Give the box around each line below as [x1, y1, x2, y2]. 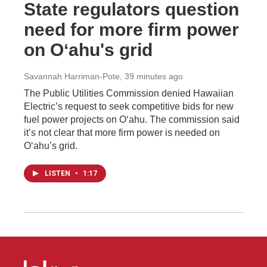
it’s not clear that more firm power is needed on [24, 127, 220, 138]
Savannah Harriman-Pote [24, 71, 120, 81]
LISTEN [45, 169, 72, 178]
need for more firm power [24, 19, 239, 39]
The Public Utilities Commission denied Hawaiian [24, 88, 234, 98]
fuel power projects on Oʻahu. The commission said [24, 114, 240, 125]
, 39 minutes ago [120, 71, 183, 81]
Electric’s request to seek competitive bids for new [24, 101, 234, 111]
